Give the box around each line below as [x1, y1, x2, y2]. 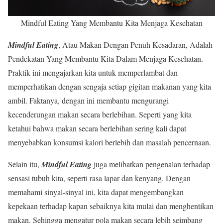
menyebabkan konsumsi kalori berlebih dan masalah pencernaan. [8, 137, 211, 147]
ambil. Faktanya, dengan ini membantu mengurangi [8, 95, 169, 106]
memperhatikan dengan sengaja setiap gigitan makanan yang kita [8, 81, 211, 92]
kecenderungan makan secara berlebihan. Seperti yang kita [8, 109, 192, 119]
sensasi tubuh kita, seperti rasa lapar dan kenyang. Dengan [8, 173, 191, 183]
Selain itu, [8, 159, 41, 169]
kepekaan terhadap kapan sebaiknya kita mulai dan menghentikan [8, 201, 214, 211]
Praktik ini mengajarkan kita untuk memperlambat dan [8, 67, 178, 78]
